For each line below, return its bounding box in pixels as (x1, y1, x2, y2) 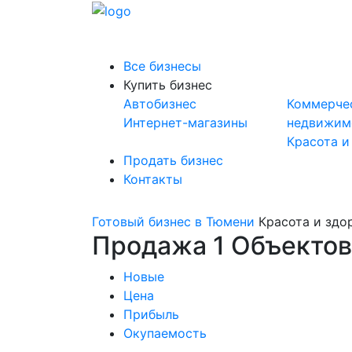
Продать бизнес (123, 152, 223, 168)
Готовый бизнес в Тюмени (92, 214, 255, 229)
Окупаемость (123, 325, 207, 341)
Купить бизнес (123, 77, 212, 93)
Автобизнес (123, 96, 196, 112)
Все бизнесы (123, 58, 201, 74)
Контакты (123, 171, 182, 187)
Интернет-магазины (123, 115, 247, 130)
